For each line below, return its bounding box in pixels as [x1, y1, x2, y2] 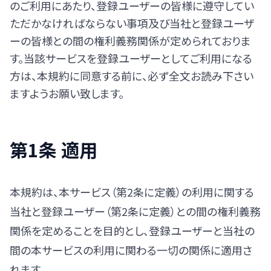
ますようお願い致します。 [10, 85, 124, 101]
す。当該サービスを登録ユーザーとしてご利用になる [10, 50, 252, 66]
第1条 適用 [10, 136, 97, 163]
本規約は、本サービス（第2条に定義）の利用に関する [10, 184, 254, 200]
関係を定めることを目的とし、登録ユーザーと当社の [10, 223, 255, 238]
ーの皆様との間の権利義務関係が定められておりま [10, 33, 251, 48]
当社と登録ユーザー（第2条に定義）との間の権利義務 [10, 203, 261, 219]
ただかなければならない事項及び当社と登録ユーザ [10, 15, 254, 31]
